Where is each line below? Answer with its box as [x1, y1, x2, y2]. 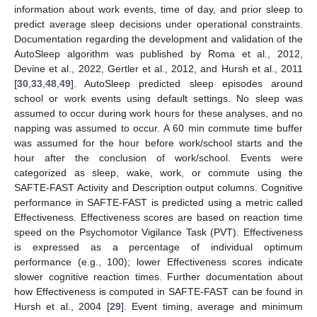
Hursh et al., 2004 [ [14, 300, 110, 312]
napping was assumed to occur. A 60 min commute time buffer [14, 122, 303, 134]
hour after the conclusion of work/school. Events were [14, 151, 303, 163]
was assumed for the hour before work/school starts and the [14, 137, 303, 149]
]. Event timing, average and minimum [120, 300, 304, 312]
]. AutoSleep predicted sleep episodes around [71, 77, 303, 89]
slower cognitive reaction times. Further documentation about [14, 270, 303, 282]
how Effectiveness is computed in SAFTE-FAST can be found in [14, 285, 303, 297]
